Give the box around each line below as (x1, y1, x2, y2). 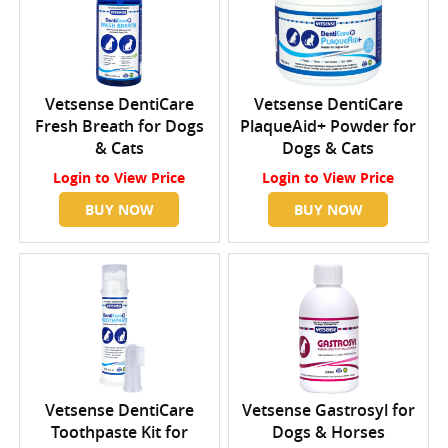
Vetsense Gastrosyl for (241, 399, 415, 422)
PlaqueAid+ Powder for (240, 115, 417, 138)
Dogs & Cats (282, 137, 375, 160)
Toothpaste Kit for (50, 421, 188, 444)
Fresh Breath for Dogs (34, 115, 204, 138)
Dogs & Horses (271, 421, 385, 444)
